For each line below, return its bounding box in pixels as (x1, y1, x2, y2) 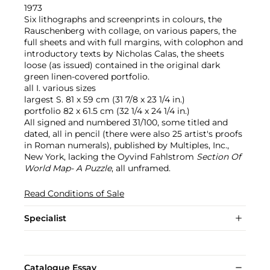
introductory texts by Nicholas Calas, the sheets (24, 48, 224, 59)
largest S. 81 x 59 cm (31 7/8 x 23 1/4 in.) (24, 93, 185, 105)
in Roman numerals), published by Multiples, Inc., (24, 139, 229, 151)
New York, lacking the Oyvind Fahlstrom (24, 151, 196, 162)
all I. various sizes (24, 82, 96, 93)
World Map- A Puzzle (24, 162, 111, 174)
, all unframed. (111, 162, 171, 174)
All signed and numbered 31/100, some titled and (24, 116, 228, 128)
